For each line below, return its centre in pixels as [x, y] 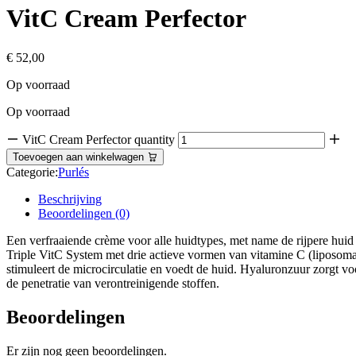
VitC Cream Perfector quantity [99, 139]
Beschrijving [70, 199]
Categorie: [32, 172]
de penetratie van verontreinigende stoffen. [113, 283]
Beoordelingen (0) [84, 213]
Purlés [74, 172]
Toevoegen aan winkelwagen [80, 157]
